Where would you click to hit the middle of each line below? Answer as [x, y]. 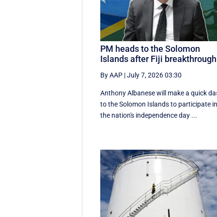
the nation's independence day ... [149, 116]
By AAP [112, 75]
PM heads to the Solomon [150, 49]
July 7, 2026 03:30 [155, 75]
